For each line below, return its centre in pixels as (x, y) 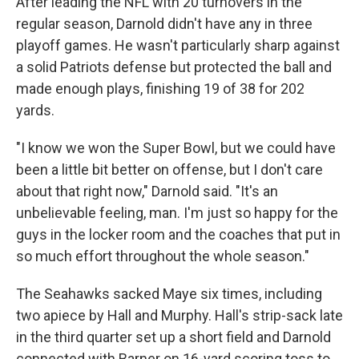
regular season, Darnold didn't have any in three (164, 24)
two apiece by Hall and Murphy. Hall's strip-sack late (179, 315)
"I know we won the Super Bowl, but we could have (176, 148)
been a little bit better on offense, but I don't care (169, 169)
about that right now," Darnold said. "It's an (147, 191)
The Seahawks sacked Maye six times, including (169, 294)
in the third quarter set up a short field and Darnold (173, 337)
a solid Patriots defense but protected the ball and (174, 67)
